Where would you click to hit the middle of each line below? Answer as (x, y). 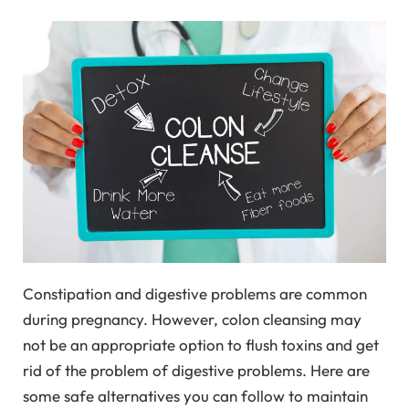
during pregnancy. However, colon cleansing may (192, 320)
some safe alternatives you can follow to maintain (195, 396)
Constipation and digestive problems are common (195, 294)
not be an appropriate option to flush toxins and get (201, 345)
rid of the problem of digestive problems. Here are (196, 371)
